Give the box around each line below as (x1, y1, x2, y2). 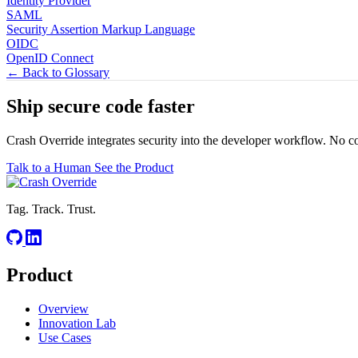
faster (148, 96, 195, 117)
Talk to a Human (6, 161, 94, 175)
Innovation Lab (38, 316, 116, 331)
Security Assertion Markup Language (6, 22, 195, 36)
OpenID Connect (6, 50, 93, 65)
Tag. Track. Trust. (6, 202, 96, 217)
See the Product (94, 161, 173, 175)
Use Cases (38, 331, 91, 345)
